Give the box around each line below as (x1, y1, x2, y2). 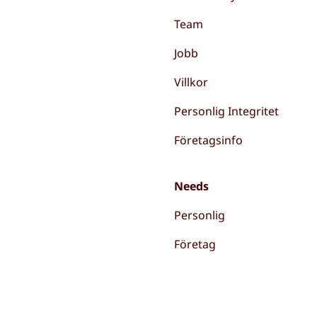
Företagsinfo (173, 132, 243, 148)
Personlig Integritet (173, 103, 279, 119)
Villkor (173, 74, 208, 90)
